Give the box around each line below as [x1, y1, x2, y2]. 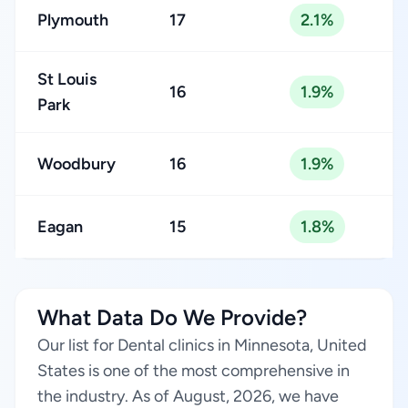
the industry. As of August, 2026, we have [37, 386, 339, 406]
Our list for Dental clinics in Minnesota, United [37, 335, 367, 355]
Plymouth [37, 10, 108, 30]
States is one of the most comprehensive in [37, 361, 350, 381]
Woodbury [37, 154, 116, 174]
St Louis [37, 69, 97, 89]
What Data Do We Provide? [37, 304, 307, 331]
